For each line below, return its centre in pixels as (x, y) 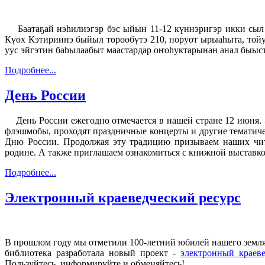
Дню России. (34, 141)
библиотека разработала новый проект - (93, 253)
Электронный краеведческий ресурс (123, 197)
